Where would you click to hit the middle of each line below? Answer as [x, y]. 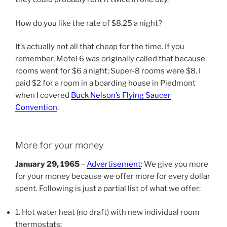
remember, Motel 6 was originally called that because [110, 59]
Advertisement [114, 164]
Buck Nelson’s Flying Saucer [121, 96]
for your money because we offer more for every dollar [113, 177]
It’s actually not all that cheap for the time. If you [100, 47]
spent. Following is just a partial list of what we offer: [108, 189]
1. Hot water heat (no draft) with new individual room [107, 212]
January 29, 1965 [47, 164]
